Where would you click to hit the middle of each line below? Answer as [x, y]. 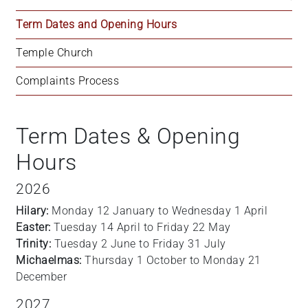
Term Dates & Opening [128, 136]
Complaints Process [67, 81]
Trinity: [33, 244]
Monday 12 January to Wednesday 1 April [158, 211]
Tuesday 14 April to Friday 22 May [141, 227]
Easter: [33, 227]
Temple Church [55, 53]
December [41, 277]
